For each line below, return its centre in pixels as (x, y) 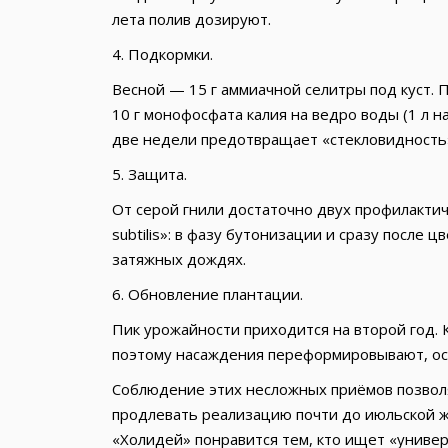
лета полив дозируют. (195, 19)
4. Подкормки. (162, 54)
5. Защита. (149, 174)
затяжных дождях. (178, 259)
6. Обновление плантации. (207, 294)
